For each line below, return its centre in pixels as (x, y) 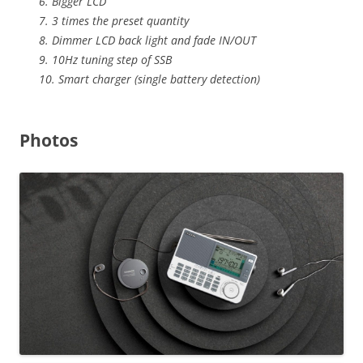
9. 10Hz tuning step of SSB (105, 60)
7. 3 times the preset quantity (114, 21)
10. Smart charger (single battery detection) (149, 79)
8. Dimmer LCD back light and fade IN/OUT (147, 41)
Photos (49, 141)
